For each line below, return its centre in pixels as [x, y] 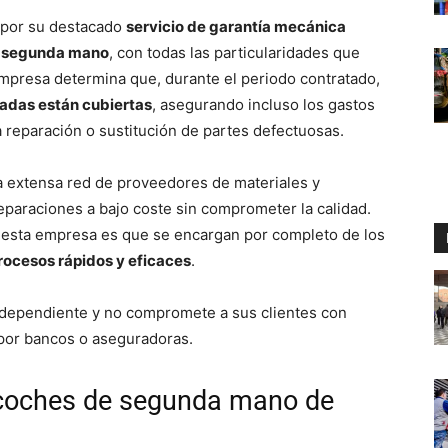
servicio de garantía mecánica [236, 27]
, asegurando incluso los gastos [263, 105]
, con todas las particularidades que [234, 53]
